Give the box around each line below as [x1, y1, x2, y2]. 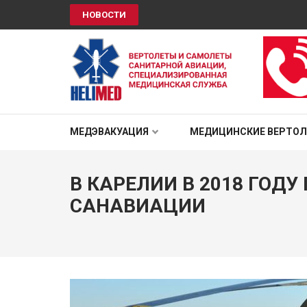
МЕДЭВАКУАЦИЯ [70, 126, 149, 138]
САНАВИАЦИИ [70, 195, 206, 218]
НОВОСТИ [82, 10, 126, 20]
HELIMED [70, 102, 172, 132]
